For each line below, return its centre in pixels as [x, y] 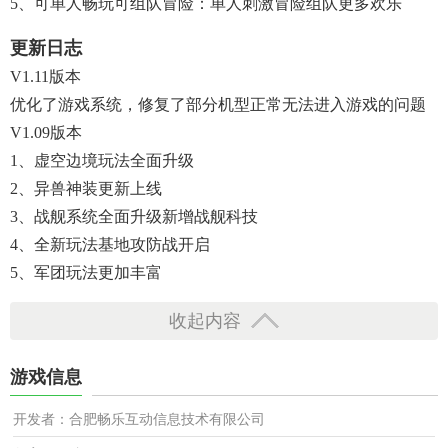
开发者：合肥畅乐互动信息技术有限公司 [139, 419]
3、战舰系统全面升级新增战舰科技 [134, 216]
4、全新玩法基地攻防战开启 [110, 244]
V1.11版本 [45, 76]
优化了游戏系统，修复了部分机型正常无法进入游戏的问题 [218, 104]
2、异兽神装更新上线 [86, 188]
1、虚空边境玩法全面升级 [102, 160]
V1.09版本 [46, 132]
